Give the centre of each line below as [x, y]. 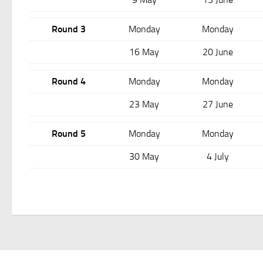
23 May [144, 104]
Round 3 [68, 29]
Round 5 [68, 134]
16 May [144, 52]
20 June [218, 52]
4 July [218, 156]
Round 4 [68, 81]
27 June [218, 104]
